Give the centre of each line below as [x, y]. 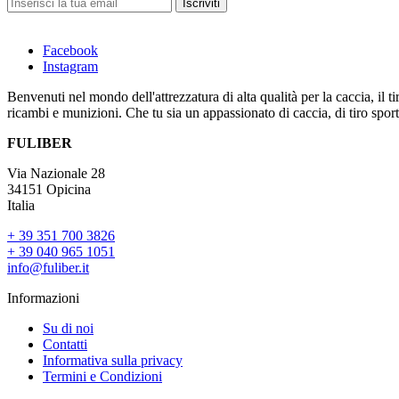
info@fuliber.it [48, 268]
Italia [21, 206]
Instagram [70, 67]
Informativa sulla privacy [113, 361]
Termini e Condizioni [102, 377]
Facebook [70, 51]
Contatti [65, 345]
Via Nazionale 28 [56, 174]
